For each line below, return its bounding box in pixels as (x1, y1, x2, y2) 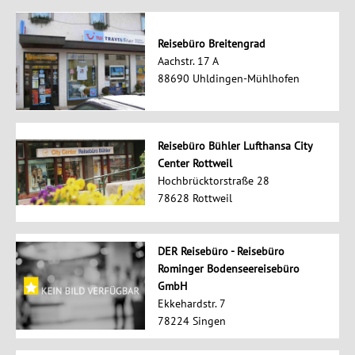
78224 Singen (157, 314, 226, 329)
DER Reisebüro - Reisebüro (157, 244, 284, 259)
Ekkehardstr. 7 (157, 296, 226, 311)
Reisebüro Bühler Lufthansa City (157, 139, 312, 154)
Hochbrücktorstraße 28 (157, 174, 269, 189)
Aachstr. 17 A (157, 54, 219, 69)
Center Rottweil (157, 156, 232, 171)
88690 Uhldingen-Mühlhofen (157, 71, 300, 86)
